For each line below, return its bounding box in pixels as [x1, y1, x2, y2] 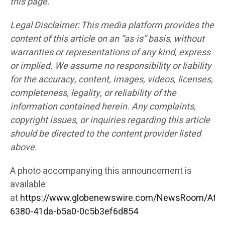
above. [10, 141, 37, 155]
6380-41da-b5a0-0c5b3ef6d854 [10, 205, 138, 219]
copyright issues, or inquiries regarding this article [10, 114, 210, 128]
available [10, 178, 46, 192]
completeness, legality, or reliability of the [10, 86, 176, 100]
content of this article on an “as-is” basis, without [10, 32, 204, 46]
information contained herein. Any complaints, [10, 100, 196, 114]
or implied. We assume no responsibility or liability [10, 59, 211, 73]
